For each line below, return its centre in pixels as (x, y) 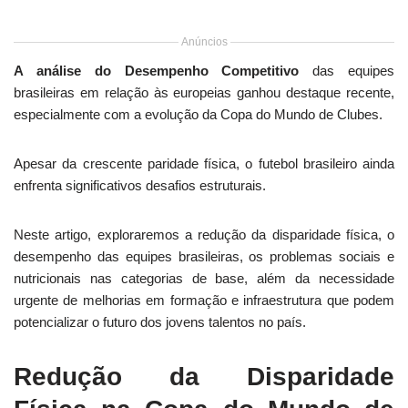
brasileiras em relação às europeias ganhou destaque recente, (204, 92)
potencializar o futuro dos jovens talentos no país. (160, 322)
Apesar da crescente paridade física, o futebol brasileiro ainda (204, 163)
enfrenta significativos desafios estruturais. (140, 185)
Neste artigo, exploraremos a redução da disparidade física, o (204, 235)
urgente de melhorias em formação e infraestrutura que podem (204, 300)
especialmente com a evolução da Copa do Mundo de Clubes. (198, 114)
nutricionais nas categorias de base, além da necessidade (204, 278)
